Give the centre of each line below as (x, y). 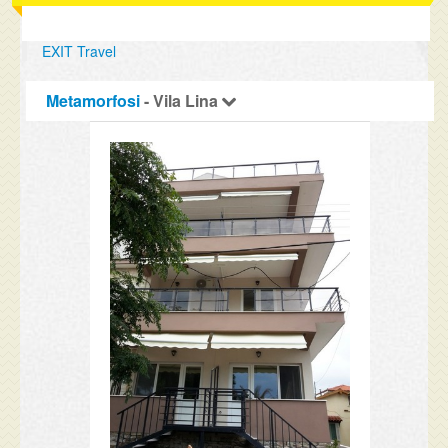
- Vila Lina (181, 100)
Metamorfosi (93, 100)
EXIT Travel (79, 51)
